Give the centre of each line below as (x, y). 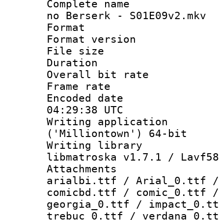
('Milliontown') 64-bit (117, 133)
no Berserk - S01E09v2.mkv (126, 15)
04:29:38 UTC (85, 110)
